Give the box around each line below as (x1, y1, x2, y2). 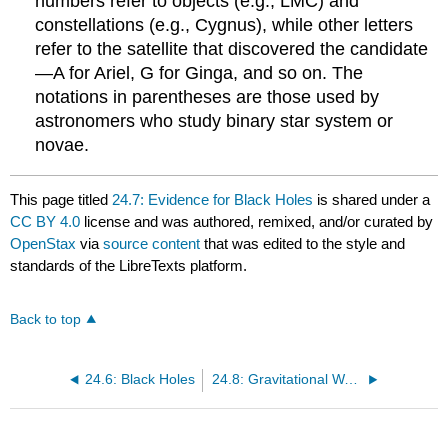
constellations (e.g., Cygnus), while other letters (35, 15, 414, 36)
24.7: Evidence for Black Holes (112, 190, 314, 208)
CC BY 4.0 (10, 212, 81, 230)
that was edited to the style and (200, 234, 406, 252)
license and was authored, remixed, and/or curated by (80, 212, 434, 230)
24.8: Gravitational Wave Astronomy (344, 371, 359, 387)
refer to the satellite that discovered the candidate (35, 39, 429, 60)
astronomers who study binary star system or (35, 111, 394, 132)
